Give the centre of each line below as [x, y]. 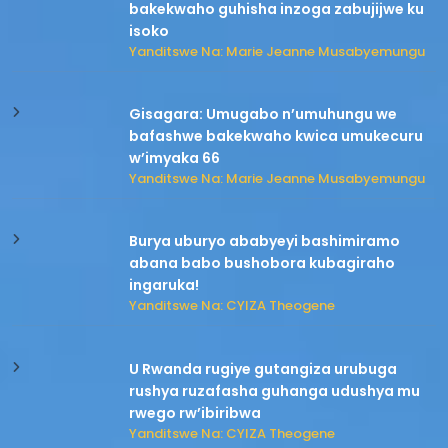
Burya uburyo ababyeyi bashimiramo [265, 241]
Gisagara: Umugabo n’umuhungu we [263, 114]
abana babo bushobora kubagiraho [262, 263]
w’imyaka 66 [175, 158]
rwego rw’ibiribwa [195, 412]
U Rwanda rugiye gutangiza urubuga [263, 368]
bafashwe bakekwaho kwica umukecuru [276, 136]
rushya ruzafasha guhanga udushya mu [275, 390]
